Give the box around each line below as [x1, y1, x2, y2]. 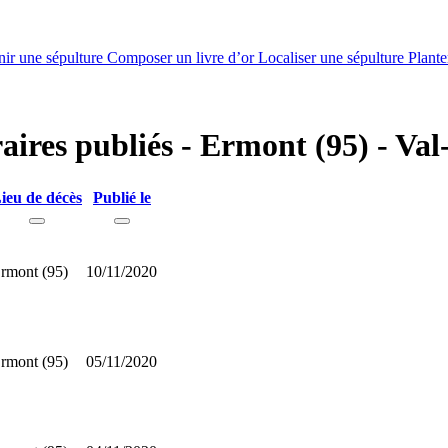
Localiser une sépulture [258, 49, 408, 66]
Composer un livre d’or [107, 49, 258, 66]
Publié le [93, 188, 151, 206]
